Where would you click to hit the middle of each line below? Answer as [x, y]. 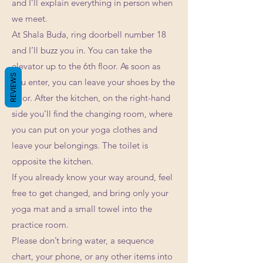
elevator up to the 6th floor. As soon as [86, 66]
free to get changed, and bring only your [90, 193]
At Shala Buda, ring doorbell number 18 [89, 34]
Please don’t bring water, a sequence [83, 240]
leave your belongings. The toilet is [80, 145]
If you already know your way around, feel [92, 177]
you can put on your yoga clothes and [85, 129]
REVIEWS [13, 87]
